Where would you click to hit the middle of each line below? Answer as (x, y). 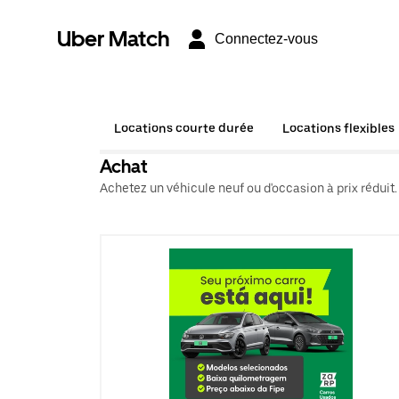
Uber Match (114, 39)
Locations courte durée (184, 128)
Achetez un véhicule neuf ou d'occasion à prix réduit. (248, 188)
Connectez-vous (266, 39)
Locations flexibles (338, 128)
